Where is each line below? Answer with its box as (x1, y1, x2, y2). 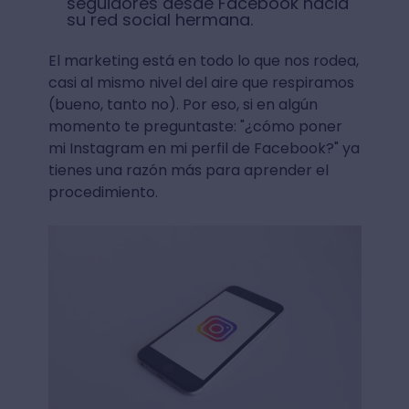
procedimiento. (47, 182, 158, 203)
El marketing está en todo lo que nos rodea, (47, 50, 359, 71)
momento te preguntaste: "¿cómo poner (47, 116, 342, 137)
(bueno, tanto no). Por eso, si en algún (47, 94, 318, 115)
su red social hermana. (66, 8, 253, 31)
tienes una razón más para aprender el (47, 160, 329, 181)
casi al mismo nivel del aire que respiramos (47, 72, 354, 93)
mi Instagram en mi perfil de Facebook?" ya (47, 138, 360, 159)
